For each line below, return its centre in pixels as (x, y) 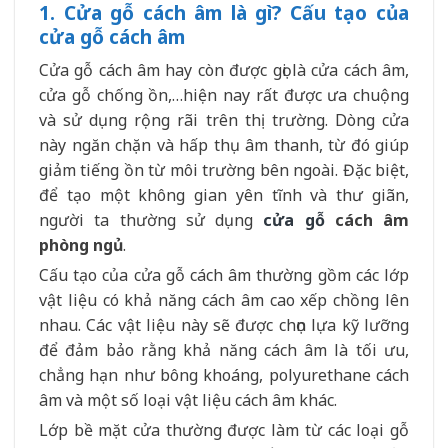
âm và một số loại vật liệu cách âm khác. (188, 399)
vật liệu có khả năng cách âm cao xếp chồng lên (224, 299)
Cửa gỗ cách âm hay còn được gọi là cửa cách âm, (224, 70)
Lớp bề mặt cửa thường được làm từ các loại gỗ (224, 429)
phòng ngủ (81, 245)
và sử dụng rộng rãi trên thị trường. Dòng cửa (224, 120)
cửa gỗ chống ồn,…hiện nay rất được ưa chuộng (224, 95)
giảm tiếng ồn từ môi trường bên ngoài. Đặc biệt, (224, 170)
